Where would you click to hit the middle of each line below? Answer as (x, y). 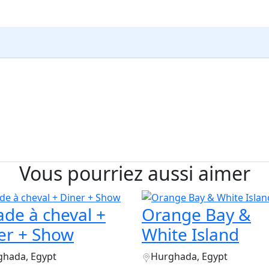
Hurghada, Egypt (189, 257)
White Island (190, 234)
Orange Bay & (196, 215)
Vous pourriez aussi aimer (134, 173)
